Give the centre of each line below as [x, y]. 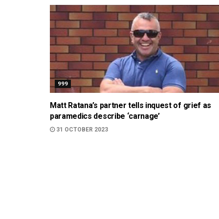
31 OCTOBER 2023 [81, 130]
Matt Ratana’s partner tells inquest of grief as [131, 105]
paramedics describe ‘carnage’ [105, 116]
